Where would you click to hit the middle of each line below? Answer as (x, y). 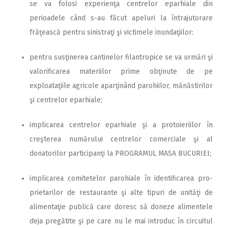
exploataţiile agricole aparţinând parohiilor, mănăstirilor (121, 85)
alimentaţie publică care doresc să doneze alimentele (121, 207)
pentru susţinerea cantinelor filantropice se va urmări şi (121, 57)
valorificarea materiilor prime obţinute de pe (121, 71)
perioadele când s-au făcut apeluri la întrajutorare (121, 18)
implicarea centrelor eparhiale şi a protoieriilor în (121, 125)
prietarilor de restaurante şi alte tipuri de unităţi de (121, 192)
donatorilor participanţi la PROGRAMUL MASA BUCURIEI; (120, 153)
